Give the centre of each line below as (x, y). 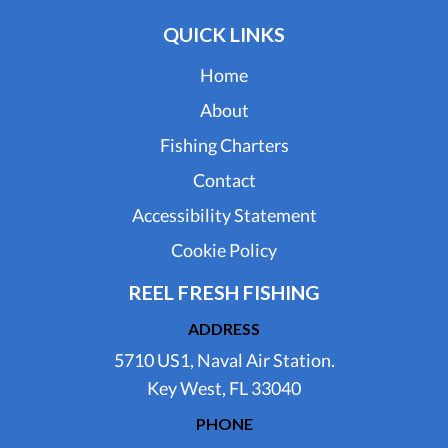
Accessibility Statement (224, 214)
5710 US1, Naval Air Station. (224, 359)
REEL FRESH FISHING (224, 291)
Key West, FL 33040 (224, 387)
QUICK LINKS (224, 33)
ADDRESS (224, 328)
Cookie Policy (224, 249)
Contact (224, 179)
